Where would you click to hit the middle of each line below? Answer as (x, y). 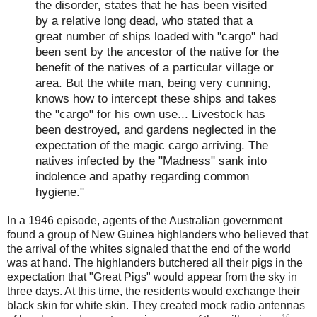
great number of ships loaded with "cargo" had (157, 36)
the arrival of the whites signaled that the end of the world (149, 248)
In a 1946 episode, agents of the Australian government (145, 220)
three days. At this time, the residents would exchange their (154, 291)
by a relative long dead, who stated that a (144, 20)
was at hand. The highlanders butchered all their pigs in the (155, 263)
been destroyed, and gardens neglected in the (156, 129)
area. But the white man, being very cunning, (153, 82)
